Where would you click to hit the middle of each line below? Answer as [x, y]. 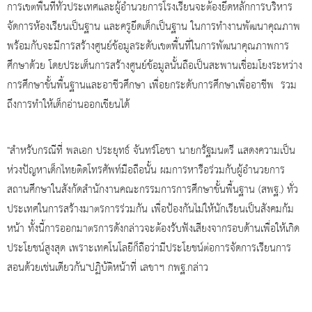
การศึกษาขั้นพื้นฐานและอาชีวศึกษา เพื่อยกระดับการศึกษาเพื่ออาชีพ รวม [152, 85]
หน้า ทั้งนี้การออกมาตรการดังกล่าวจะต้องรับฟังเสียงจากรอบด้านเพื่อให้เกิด [153, 229]
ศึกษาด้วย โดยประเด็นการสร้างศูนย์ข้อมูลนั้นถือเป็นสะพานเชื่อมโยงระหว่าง [155, 66]
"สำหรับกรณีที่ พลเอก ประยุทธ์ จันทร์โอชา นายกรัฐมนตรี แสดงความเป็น [151, 151]
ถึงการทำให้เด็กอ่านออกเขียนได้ [68, 105]
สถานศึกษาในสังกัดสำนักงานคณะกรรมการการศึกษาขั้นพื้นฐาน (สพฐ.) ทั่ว [153, 190]
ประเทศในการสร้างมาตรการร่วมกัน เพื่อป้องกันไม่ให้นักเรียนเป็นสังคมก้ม [150, 209]
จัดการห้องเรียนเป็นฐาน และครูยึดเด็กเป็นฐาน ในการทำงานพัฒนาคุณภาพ [154, 27]
